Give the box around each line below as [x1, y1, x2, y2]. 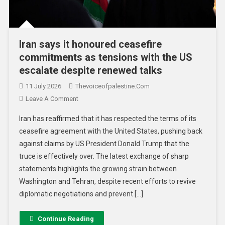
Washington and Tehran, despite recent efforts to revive [19, 177, 196, 185]
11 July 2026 [25, 82, 61, 90]
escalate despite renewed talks [19, 64, 162, 76]
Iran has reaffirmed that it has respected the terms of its [19, 114, 196, 123]
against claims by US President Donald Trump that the [19, 139, 189, 148]
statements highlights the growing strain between [19, 164, 177, 173]
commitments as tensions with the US [19, 51, 192, 63]
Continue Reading [37, 214, 94, 222]
